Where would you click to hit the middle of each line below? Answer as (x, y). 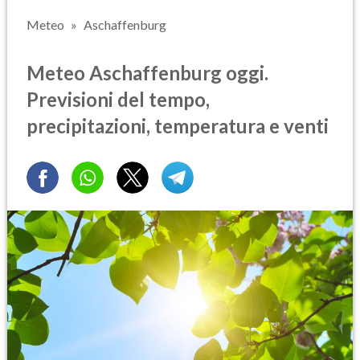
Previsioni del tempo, (118, 99)
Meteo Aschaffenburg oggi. (147, 72)
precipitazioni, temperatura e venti (178, 125)
